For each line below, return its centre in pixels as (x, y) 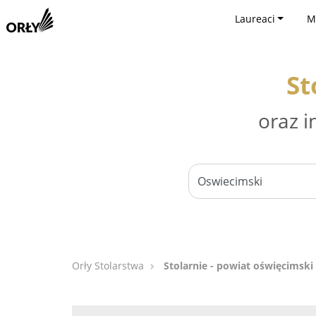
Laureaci (255, 19)
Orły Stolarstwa (108, 266)
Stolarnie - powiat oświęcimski (238, 266)
